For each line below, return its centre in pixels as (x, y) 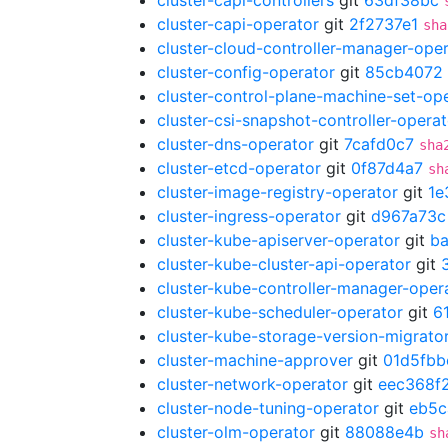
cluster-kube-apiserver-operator (278, 240)
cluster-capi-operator (238, 24)
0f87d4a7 (387, 168)
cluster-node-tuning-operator (268, 408)
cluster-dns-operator (235, 144)
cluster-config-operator (246, 72)
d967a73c (408, 216)
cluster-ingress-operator (249, 216)
